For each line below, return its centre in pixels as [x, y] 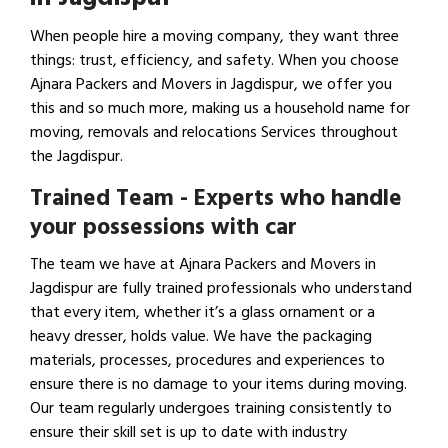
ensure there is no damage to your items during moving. [218, 384]
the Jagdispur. [76, 156]
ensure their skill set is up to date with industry [188, 432]
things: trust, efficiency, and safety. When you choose [214, 60]
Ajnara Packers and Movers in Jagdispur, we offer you [211, 84]
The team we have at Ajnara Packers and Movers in [203, 264]
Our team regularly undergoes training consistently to [211, 408]
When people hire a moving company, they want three [214, 36]
